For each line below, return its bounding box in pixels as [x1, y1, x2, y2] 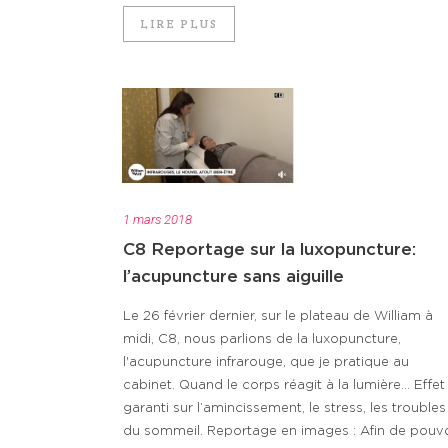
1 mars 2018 [123, 211, 192, 227]
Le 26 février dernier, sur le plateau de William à [123, 309, 433, 323]
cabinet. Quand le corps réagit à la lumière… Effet [123, 378, 445, 392]
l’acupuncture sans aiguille [123, 267, 344, 285]
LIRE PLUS [140, 16, 218, 32]
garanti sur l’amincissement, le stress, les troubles [123, 401, 446, 415]
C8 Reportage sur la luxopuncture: [123, 240, 416, 258]
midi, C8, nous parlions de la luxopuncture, [123, 332, 401, 346]
